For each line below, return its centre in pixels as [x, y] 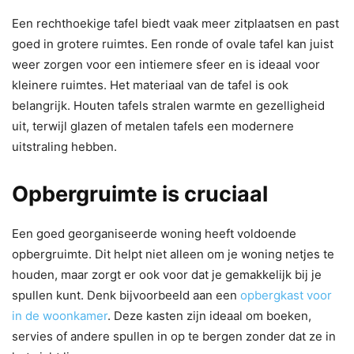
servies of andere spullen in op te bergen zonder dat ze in [174, 337]
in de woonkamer [60, 316]
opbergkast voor [286, 296]
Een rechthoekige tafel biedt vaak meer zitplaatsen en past [175, 24]
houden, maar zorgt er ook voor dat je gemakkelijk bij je [167, 275]
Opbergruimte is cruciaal [140, 194]
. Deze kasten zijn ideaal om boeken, [209, 316]
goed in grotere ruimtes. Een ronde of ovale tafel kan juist [173, 44]
